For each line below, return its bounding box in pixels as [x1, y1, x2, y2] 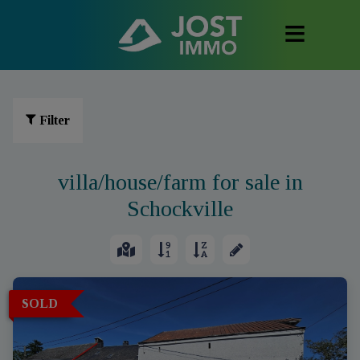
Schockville [127, 196, 233, 221]
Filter [39, 113, 70, 127]
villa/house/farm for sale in [57, 170, 303, 194]
